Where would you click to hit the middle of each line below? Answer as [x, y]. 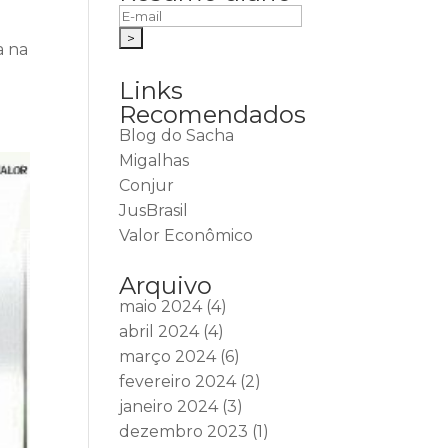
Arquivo [166, 285]
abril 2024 [159, 331]
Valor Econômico [186, 235]
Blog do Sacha [177, 135]
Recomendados [213, 114]
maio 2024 [161, 306]
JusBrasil [154, 210]
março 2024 [168, 356]
